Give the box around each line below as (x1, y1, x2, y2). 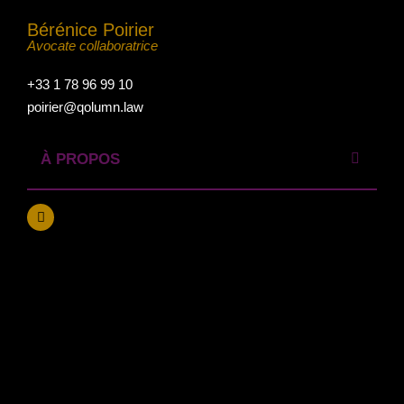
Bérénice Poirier (27, 20, 154, 41)
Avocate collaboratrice (27, 38, 158, 54)
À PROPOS (41, 151, 120, 168)
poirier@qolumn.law (27, 98, 143, 115)
